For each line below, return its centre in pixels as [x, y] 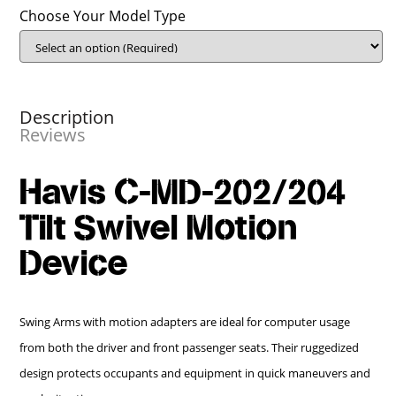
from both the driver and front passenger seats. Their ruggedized [190, 347]
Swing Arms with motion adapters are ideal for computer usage [185, 321]
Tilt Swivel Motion [159, 228]
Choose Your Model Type [103, 16]
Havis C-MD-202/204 [183, 193]
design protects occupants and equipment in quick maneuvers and [195, 373]
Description [67, 117]
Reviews [53, 134]
